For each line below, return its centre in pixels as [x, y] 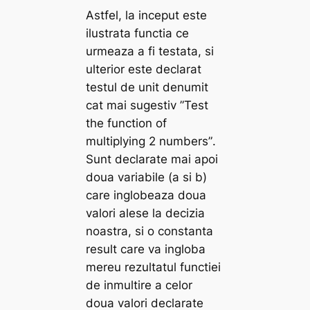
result [102, 249]
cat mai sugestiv [133, 105]
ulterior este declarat [144, 69]
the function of [127, 123]
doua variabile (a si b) [147, 177]
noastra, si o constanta [150, 231]
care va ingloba [162, 249]
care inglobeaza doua [146, 195]
